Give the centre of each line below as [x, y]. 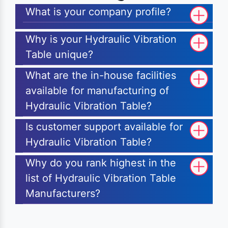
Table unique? [59, 55]
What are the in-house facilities [101, 76]
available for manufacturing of [97, 91]
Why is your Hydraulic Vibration [101, 39]
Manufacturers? [63, 194]
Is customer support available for [104, 127]
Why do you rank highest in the [101, 163]
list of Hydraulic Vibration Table [101, 178]
